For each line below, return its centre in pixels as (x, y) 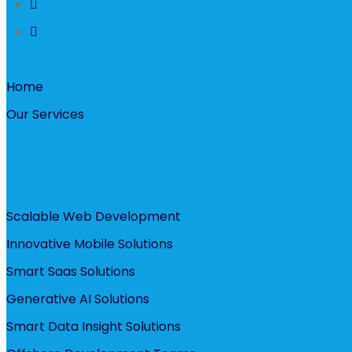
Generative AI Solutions (78, 299)
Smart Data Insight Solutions (93, 327)
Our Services (45, 115)
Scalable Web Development (93, 217)
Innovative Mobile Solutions (90, 244)
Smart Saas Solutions (71, 272)
